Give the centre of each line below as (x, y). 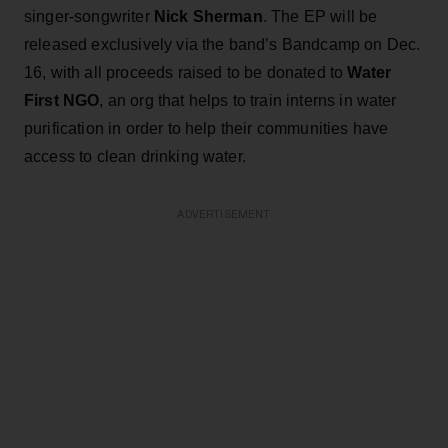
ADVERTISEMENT (224, 214)
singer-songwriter (89, 16)
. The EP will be (320, 16)
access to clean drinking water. (135, 156)
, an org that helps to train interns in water (248, 100)
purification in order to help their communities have (206, 128)
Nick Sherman (208, 16)
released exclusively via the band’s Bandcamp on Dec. (222, 44)
